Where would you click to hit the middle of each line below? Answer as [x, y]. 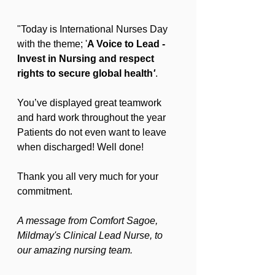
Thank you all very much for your [89, 176]
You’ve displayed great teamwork [91, 103]
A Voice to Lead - [127, 44]
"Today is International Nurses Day [94, 29]
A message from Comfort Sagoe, [89, 221]
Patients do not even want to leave [93, 132]
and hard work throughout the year [93, 118]
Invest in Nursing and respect [87, 59]
